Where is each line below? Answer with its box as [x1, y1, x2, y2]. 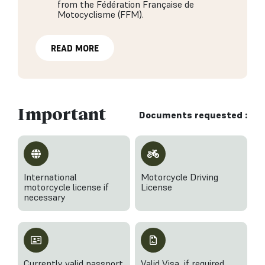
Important [18, 103, 106, 124]
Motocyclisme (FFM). [57, 8, 144, 20]
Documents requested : [139, 108, 247, 121]
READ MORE [51, 43, 99, 54]
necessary [24, 190, 66, 203]
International [24, 170, 77, 183]
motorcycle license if [24, 180, 109, 193]
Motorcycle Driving [141, 170, 218, 183]
